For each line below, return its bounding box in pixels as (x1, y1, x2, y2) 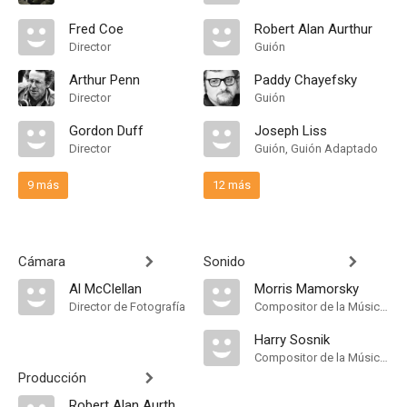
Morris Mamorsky (254, 281, 359, 297)
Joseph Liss (254, 123, 327, 139)
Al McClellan (69, 281, 142, 297)
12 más (213, 178, 251, 192)
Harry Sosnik (254, 332, 330, 348)
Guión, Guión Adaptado (254, 142, 378, 155)
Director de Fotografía (69, 300, 185, 313)
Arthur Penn (69, 72, 140, 88)
